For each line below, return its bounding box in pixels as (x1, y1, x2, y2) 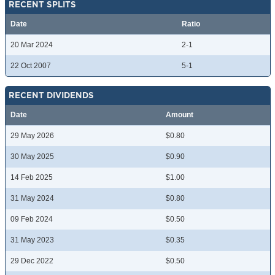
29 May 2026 (10, 131, 54, 141)
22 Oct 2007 (10, 61, 51, 71)
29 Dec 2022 (10, 257, 53, 266)
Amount (166, 110, 193, 120)
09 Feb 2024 (10, 215, 53, 224)
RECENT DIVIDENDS (9, 91, 94, 100)
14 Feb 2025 (10, 173, 53, 182)
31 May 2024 (10, 194, 54, 203)
